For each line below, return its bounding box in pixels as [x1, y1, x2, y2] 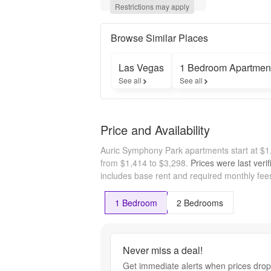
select [149, 41, 171, 53]
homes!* [149, 64, 180, 76]
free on [149, 29, 176, 42]
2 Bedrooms [177, 196, 223, 209]
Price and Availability [100, 120, 210, 139]
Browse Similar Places [111, 30, 208, 45]
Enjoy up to [149, 6, 192, 19]
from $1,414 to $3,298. [100, 156, 188, 169]
